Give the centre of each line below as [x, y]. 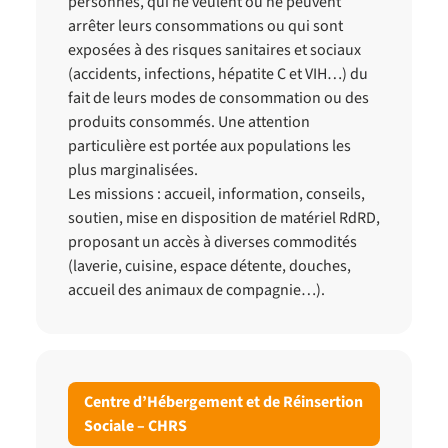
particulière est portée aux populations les [209, 146]
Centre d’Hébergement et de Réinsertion [223, 402]
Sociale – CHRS [135, 426]
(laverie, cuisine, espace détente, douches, [209, 266]
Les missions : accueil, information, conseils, [216, 194]
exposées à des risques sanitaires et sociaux [214, 50]
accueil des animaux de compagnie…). [196, 290]
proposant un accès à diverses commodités [212, 242]
